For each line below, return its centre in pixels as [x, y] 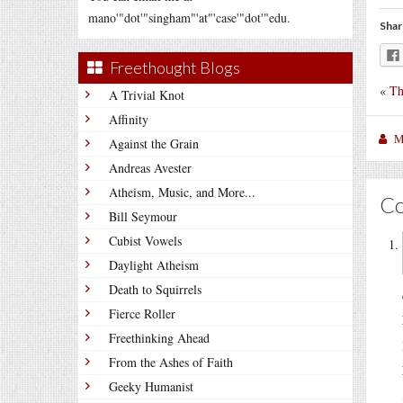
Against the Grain [154, 143]
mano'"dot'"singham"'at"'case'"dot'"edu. [189, 18]
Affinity [129, 119]
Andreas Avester [150, 168]
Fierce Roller [142, 313]
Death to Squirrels [155, 289]
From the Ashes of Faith [171, 362]
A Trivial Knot [147, 95]
